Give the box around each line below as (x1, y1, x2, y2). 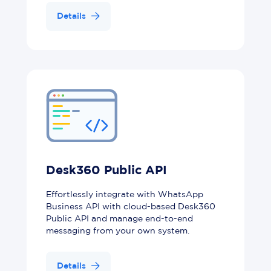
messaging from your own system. (46, 227, 189, 235)
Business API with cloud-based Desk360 (46, 203, 215, 211)
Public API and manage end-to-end (46, 215, 193, 223)
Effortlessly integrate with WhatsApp (46, 191, 203, 198)
